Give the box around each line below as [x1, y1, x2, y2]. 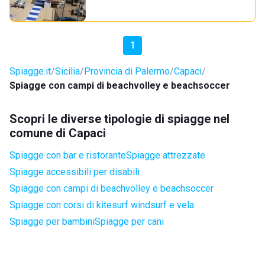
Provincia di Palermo [84, 66, 170, 77]
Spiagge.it [9, 66, 51, 77]
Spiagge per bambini [9, 216, 95, 227]
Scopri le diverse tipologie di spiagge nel [9, 112, 230, 126]
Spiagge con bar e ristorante [9, 150, 126, 161]
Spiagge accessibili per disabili [9, 166, 140, 177]
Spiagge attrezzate [126, 150, 205, 161]
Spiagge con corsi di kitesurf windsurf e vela [9, 199, 194, 211]
